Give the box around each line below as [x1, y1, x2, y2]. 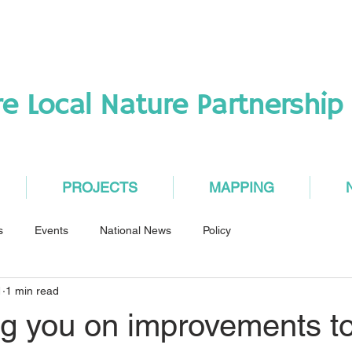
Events [35, 223, 68, 236]
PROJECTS [62, 179, 137, 196]
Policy [203, 223, 231, 236]
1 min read [5, 284, 59, 297]
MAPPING [209, 179, 274, 196]
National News [100, 223, 171, 236]
